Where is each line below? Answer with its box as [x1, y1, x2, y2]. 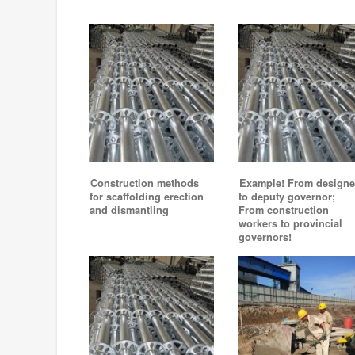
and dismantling [90, 203, 169, 218]
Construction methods [90, 176, 199, 191]
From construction [238, 203, 329, 218]
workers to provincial [238, 216, 342, 231]
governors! [238, 230, 292, 245]
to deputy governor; [238, 189, 335, 204]
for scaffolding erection [90, 189, 204, 204]
